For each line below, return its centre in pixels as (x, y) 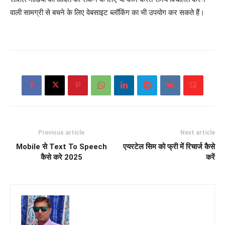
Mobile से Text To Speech (61, 146)
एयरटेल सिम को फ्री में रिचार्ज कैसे (169, 146)
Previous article (61, 132)
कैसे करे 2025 (61, 157)
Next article (198, 132)
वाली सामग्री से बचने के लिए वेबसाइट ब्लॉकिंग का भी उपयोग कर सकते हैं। (107, 12)
